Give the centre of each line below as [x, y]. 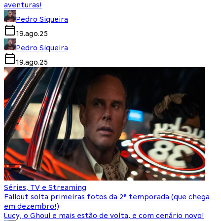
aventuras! [23, 5]
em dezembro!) [32, 206]
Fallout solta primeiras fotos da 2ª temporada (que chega [107, 197]
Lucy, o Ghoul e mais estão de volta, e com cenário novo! [104, 216]
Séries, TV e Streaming [45, 188]
